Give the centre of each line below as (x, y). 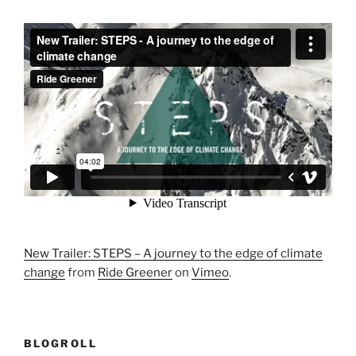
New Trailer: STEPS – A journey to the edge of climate (173, 254)
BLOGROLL (60, 343)
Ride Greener (135, 273)
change (44, 273)
